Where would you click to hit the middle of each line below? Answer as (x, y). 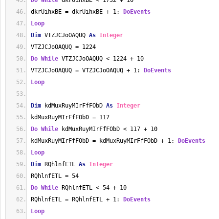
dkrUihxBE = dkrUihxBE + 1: (77, 12)
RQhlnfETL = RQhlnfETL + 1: (77, 199)
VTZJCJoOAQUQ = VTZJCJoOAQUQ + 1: (87, 70)
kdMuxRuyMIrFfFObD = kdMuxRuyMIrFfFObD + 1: (104, 141)
